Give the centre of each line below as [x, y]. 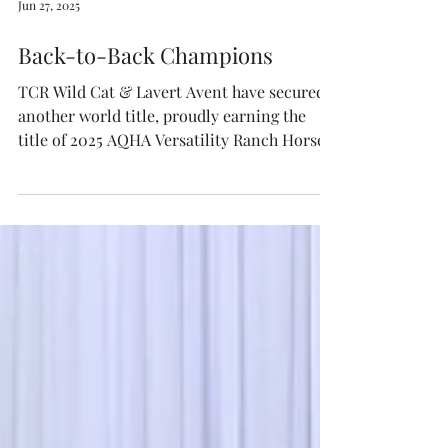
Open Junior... [67, 229]
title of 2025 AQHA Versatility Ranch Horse [171, 205]
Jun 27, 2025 [49, 71]
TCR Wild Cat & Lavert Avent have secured [171, 157]
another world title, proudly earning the [162, 181]
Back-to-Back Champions [145, 121]
